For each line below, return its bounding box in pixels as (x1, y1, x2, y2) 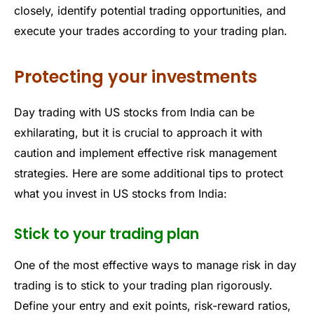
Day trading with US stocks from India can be (14, 104, 254, 119)
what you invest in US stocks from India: (14, 186, 227, 200)
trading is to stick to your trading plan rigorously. (14, 278, 273, 292)
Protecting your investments (14, 64, 257, 88)
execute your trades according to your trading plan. (14, 24, 287, 39)
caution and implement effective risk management (14, 145, 277, 160)
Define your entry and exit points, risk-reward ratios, (14, 298, 291, 313)
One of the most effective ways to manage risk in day (14, 257, 296, 272)
